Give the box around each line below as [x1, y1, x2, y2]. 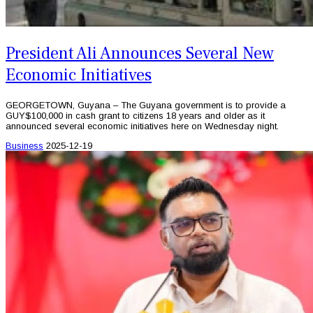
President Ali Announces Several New [6, 42, 274, 64]
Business [6, 140, 43, 151]
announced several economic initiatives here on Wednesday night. [6, 120, 279, 131]
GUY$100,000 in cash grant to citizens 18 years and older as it [6, 110, 265, 121]
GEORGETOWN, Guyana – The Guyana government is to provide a [6, 99, 286, 110]
